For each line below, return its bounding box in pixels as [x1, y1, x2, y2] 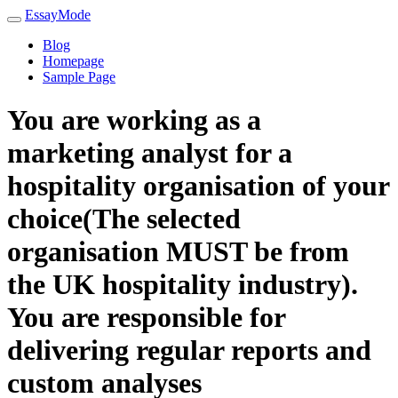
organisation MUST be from [7, 235, 349, 268]
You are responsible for [7, 301, 285, 334]
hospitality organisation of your [7, 170, 389, 203]
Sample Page [43, 69, 115, 84]
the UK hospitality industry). [7, 268, 358, 301]
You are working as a [7, 104, 261, 137]
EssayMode [25, 7, 91, 22]
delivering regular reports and [7, 334, 371, 367]
